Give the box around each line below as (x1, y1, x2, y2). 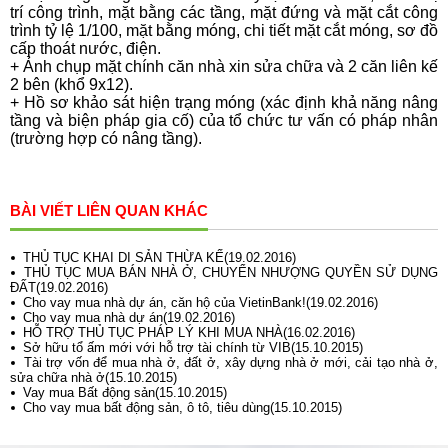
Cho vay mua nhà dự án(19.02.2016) (23, 310, 235, 326)
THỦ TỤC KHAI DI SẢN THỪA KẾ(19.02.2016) (23, 250, 296, 266)
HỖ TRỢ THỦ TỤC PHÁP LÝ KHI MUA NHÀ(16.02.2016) (23, 325, 355, 341)
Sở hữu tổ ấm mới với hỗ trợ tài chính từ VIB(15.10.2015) (23, 340, 363, 356)
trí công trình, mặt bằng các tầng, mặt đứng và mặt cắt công (10, 4, 438, 22)
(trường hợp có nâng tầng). (10, 130, 202, 148)
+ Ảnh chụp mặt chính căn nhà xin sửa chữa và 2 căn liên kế (10, 58, 438, 76)
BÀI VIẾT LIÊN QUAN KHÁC (10, 202, 208, 220)
